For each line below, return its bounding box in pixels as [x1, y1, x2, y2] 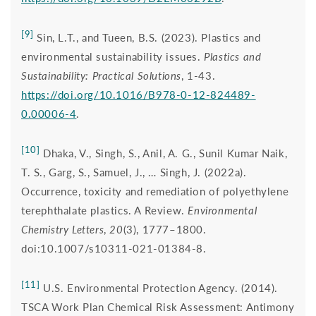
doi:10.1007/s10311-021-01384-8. [21, 241, 210, 255]
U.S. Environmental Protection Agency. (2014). [39, 281, 279, 294]
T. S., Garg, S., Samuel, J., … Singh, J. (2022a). [21, 165, 247, 178]
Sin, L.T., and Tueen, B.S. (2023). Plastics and [33, 30, 261, 44]
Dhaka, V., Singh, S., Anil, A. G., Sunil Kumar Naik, [39, 146, 288, 159]
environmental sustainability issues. [21, 49, 205, 63]
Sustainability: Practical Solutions [21, 68, 182, 82]
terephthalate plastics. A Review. [21, 203, 188, 217]
